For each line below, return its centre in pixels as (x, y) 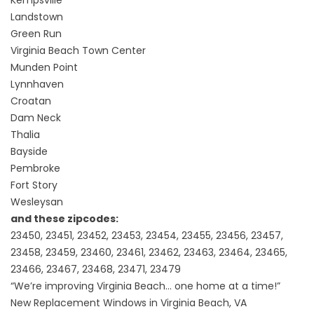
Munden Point (44, 67)
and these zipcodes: (64, 218)
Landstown (37, 16)
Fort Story (34, 185)
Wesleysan (37, 202)
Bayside (29, 151)
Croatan (31, 101)
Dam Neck (36, 117)
